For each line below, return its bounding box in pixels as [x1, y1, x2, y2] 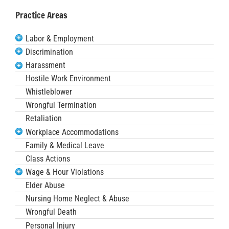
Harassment [26, 60, 65, 70]
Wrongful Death [26, 207, 77, 217]
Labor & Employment [26, 33, 94, 43]
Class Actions [26, 153, 70, 164]
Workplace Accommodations [26, 127, 119, 137]
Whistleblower [26, 86, 72, 97]
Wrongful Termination [26, 100, 97, 110]
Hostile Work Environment [26, 73, 111, 83]
